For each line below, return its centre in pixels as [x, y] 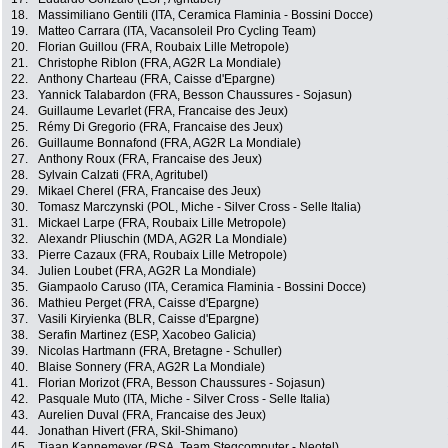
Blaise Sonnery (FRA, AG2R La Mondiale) [151, 367]
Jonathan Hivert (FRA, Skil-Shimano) [138, 431]
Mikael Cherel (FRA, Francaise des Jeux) [149, 191]
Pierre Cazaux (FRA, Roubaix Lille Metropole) [162, 255]
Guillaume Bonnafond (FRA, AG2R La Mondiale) [169, 143]
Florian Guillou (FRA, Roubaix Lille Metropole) [163, 47]
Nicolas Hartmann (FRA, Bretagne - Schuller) [160, 351]
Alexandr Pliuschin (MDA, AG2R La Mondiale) [162, 239]
